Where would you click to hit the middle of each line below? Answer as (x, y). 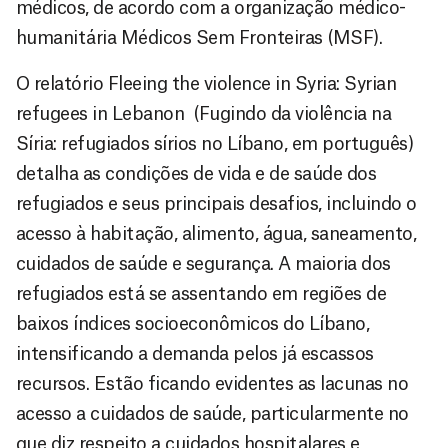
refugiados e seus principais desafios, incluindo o (216, 203)
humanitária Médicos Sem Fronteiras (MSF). (199, 37)
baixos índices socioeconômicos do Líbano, (193, 323)
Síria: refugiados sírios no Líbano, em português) (215, 143)
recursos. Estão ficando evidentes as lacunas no (212, 383)
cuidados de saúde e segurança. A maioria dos (203, 263)
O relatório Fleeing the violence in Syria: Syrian (206, 83)
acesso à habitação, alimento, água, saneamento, (216, 233)
